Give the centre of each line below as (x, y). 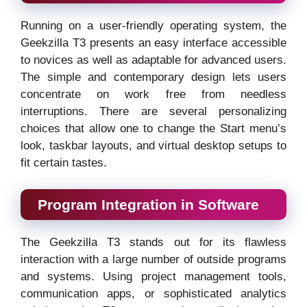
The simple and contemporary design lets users (153, 77)
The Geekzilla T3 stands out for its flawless (153, 242)
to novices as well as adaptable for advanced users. (153, 60)
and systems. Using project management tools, (153, 276)
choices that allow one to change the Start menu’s (153, 129)
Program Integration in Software (148, 204)
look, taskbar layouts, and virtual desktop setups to (153, 146)
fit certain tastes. (64, 163)
